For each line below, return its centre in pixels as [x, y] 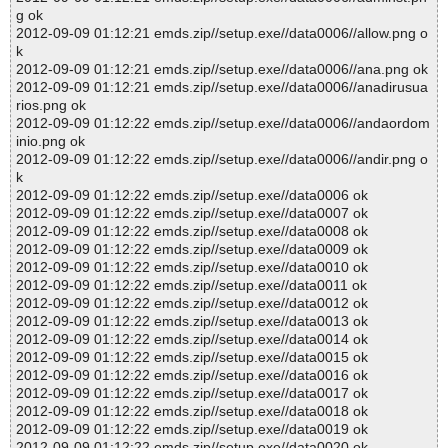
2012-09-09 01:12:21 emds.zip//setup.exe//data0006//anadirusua [222, 87]
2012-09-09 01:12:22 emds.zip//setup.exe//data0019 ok [192, 429]
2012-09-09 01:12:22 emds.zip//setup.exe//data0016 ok [192, 375]
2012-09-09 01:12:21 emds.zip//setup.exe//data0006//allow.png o [222, 33]
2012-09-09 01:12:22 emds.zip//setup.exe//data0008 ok [192, 231]
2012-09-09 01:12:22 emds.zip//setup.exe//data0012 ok [192, 303]
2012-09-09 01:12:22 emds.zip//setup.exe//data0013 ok [192, 321]
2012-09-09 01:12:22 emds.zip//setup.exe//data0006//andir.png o [222, 159]
